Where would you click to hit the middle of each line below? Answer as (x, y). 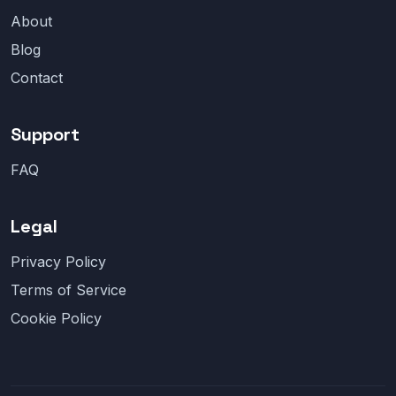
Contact (37, 78)
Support (45, 135)
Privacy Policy (58, 262)
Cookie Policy (56, 319)
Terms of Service (69, 290)
